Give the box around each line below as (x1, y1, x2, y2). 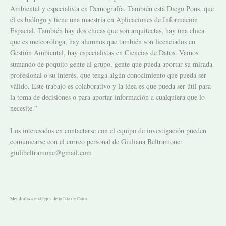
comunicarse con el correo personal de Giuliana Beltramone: (10, 137, 182, 147)
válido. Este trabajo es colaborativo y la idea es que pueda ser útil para (10, 81, 211, 91)
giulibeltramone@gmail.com (10, 148, 92, 158)
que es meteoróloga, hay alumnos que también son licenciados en (10, 36, 195, 46)
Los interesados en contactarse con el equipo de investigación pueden (10, 126, 206, 136)
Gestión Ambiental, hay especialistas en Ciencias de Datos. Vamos (10, 47, 198, 58)
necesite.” (10, 103, 37, 113)
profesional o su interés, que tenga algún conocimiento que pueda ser (10, 70, 206, 80)
